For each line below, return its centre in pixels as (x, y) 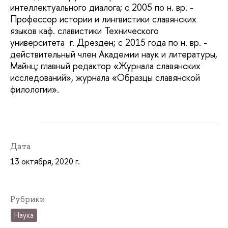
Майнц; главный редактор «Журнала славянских (105, 66)
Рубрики (27, 199)
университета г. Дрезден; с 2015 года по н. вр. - (110, 42)
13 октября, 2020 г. (45, 161)
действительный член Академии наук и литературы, (114, 54)
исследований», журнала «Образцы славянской (105, 77)
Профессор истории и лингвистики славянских (103, 19)
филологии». (35, 89)
